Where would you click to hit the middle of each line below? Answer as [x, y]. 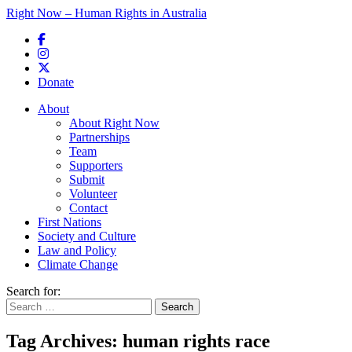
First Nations [70, 222]
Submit [87, 180]
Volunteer [93, 194]
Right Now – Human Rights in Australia [106, 13]
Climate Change [78, 264]
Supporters [96, 165]
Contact [88, 208]
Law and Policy [77, 250]
